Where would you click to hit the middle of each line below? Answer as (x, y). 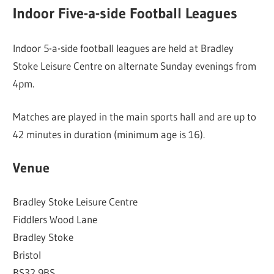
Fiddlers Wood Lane (55, 220)
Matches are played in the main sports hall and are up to (135, 117)
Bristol (27, 255)
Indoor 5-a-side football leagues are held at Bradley (124, 48)
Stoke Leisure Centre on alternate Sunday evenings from (135, 65)
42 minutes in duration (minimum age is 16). (109, 135)
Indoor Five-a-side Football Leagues (125, 13)
